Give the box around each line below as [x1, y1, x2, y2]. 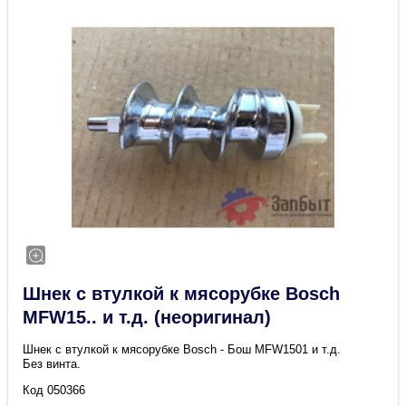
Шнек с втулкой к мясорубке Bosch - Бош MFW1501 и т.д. [23, 343, 342, 357]
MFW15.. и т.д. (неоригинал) [23, 307, 272, 328]
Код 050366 [23, 383, 86, 398]
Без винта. [23, 357, 82, 372]
